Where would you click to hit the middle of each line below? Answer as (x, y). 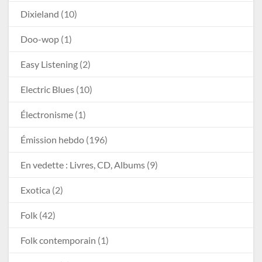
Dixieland (40, 14)
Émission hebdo (52, 140)
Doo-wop (40, 39)
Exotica (35, 190)
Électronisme (47, 115)
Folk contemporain (58, 240)
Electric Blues (47, 89)
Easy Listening (49, 64)
